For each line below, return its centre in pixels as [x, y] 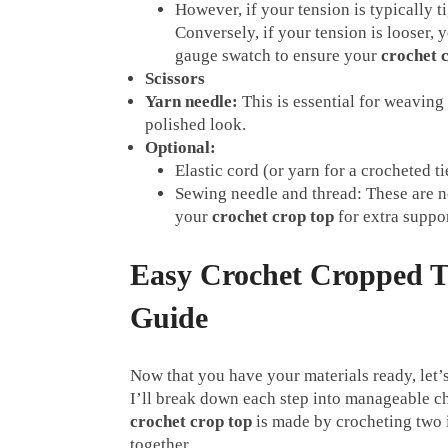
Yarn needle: [191, 101]
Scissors [175, 78]
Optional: [180, 147]
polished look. [195, 124]
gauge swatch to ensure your [278, 55]
